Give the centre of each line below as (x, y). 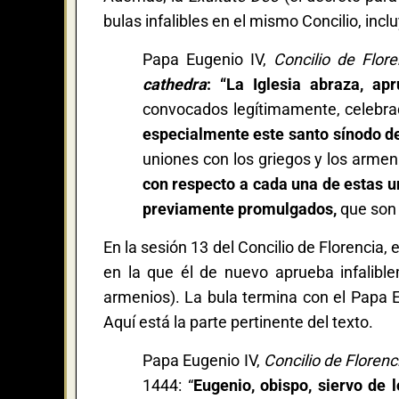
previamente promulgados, (239, 208)
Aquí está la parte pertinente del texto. (238, 322)
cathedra (174, 84)
